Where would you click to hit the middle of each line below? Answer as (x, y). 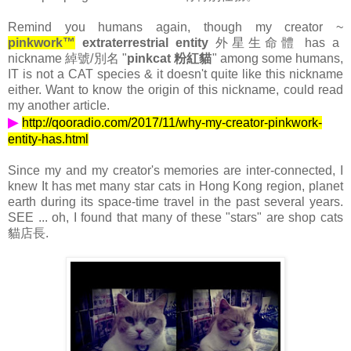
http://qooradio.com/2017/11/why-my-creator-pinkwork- (172, 122)
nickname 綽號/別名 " (67, 58)
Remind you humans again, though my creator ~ (175, 27)
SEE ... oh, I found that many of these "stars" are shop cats (175, 217)
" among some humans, (278, 58)
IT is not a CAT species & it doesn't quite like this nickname (175, 74)
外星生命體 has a (274, 42)
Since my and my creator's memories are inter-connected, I (175, 170)
